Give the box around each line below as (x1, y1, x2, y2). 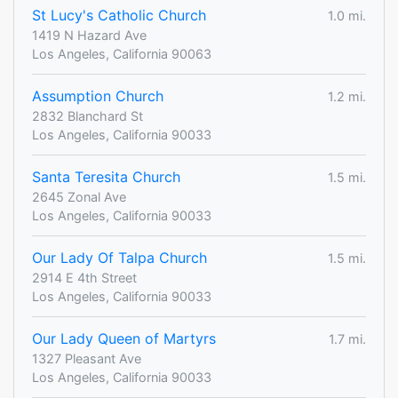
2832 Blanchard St (32, 108, 143, 124)
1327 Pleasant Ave (32, 351, 141, 367)
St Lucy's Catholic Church (32, 6, 206, 25)
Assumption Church (32, 87, 163, 106)
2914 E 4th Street (32, 270, 137, 286)
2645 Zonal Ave (32, 189, 126, 205)
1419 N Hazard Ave (32, 28, 147, 44)
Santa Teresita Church (32, 168, 180, 187)
